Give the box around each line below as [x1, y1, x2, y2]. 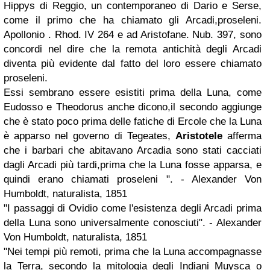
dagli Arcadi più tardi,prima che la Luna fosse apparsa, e [4, 159, 262, 171]
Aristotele [175, 130, 222, 142]
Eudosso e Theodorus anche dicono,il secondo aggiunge [4, 101, 262, 113]
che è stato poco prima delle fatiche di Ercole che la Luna [4, 115, 262, 127]
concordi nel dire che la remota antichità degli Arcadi [4, 43, 262, 55]
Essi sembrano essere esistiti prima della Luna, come [4, 86, 262, 98]
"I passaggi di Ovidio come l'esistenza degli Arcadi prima [4, 202, 262, 214]
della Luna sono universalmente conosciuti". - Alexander [4, 216, 262, 228]
